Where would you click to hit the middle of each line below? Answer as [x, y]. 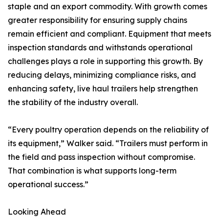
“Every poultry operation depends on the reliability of [108, 130]
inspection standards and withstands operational [100, 47]
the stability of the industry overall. [73, 102]
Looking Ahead [37, 212]
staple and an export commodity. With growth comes [108, 6]
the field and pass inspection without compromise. [101, 157]
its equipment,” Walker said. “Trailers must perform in [108, 143]
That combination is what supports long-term [92, 171]
